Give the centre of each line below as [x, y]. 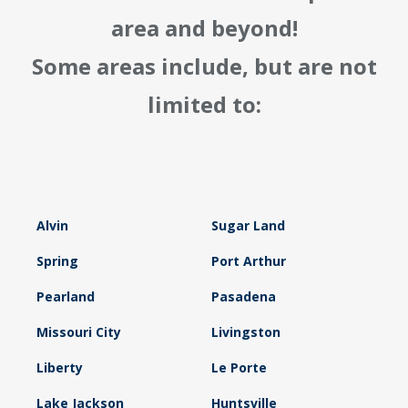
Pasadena [243, 296]
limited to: [204, 104]
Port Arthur [248, 260]
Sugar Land [248, 225]
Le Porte [239, 367]
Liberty [60, 367]
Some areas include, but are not [204, 66]
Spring [57, 260]
